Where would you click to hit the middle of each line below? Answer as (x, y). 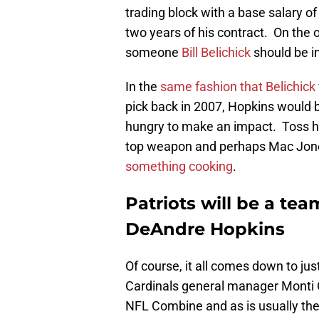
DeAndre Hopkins (205, 229)
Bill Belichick (216, 53)
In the (143, 87)
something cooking (179, 167)
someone (153, 53)
